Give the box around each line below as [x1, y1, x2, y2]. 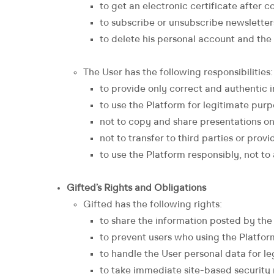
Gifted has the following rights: [83, 200, 222, 210]
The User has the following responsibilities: [83, 68, 273, 78]
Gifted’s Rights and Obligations [67, 183, 206, 193]
